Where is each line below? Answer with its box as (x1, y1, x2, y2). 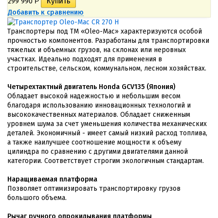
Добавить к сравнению (8, 8, 84, 17)
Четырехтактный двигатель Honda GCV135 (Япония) (7, 83, 175, 91)
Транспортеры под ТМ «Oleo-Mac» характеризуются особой (7, 27, 202, 36)
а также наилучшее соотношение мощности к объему (7, 138, 182, 146)
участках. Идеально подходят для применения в (7, 55, 162, 63)
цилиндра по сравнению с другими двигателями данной (7, 147, 188, 156)
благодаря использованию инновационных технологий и (7, 101, 191, 109)
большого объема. (7, 194, 67, 202)
